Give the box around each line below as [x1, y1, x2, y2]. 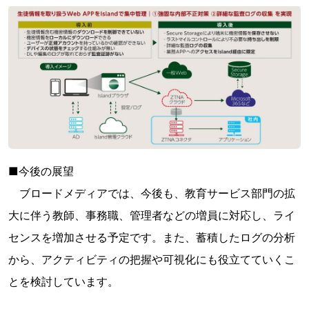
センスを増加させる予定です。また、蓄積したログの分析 [8, 230, 295, 245]
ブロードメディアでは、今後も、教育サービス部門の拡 [8, 186, 295, 201]
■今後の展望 [8, 164, 74, 179]
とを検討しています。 [8, 275, 119, 289]
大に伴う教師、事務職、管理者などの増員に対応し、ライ [8, 208, 295, 223]
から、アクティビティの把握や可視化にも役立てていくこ [8, 252, 295, 267]
